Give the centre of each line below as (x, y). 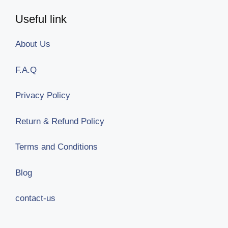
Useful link (41, 19)
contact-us (35, 198)
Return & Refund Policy (60, 121)
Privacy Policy (43, 96)
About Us (33, 44)
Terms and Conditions (56, 147)
